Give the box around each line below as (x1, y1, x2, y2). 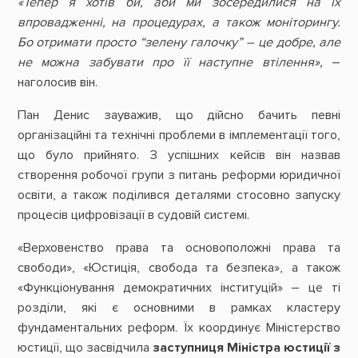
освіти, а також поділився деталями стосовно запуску (17, 187, 341, 204)
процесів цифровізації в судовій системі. (17, 207, 249, 224)
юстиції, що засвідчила (17, 340, 153, 356)
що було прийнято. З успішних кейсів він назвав (17, 147, 341, 164)
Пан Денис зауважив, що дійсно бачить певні (17, 107, 341, 124)
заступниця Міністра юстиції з (153, 340, 341, 356)
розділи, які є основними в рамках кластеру (17, 300, 341, 316)
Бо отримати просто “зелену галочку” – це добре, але (17, 34, 341, 50)
